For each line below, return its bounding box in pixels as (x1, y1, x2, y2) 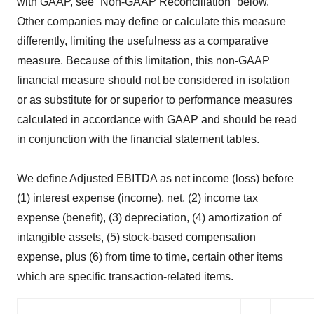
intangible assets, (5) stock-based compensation (17, 231, 256, 244)
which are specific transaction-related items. (17, 271, 233, 283)
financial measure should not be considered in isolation (17, 74, 290, 87)
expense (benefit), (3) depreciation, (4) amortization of (17, 212, 281, 224)
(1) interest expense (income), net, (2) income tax (17, 192, 258, 205)
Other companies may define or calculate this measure (17, 15, 286, 28)
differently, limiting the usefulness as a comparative (17, 35, 268, 48)
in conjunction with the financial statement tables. (17, 133, 259, 146)
